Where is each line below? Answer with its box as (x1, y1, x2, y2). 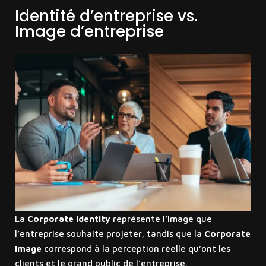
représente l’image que (110, 214, 212, 224)
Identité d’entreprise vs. (14, 5, 198, 27)
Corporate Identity (27, 214, 110, 224)
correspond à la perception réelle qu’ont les (41, 243, 230, 254)
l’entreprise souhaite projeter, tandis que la (14, 229, 204, 239)
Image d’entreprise (14, 20, 164, 42)
